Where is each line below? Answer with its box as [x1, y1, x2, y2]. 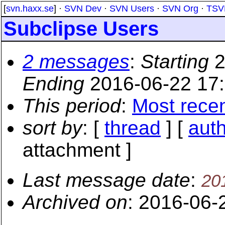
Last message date [23, 169, 190, 191]
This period [23, 95, 121, 117]
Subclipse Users [4, 17, 159, 40]
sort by [23, 117, 82, 139]
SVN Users [109, 4, 154, 14]
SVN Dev [64, 4, 101, 14]
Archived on [23, 191, 128, 213]
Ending [23, 73, 84, 94]
